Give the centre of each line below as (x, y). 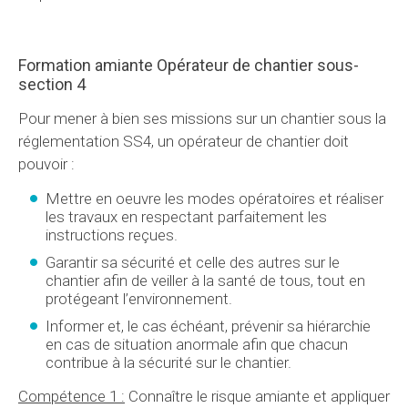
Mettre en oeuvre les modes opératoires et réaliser (214, 199)
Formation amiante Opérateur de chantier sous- (189, 66)
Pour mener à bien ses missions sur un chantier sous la (202, 119)
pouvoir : (46, 164)
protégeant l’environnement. (139, 299)
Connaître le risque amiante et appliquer (257, 397)
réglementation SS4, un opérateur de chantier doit (184, 142)
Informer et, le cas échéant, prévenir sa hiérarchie (208, 326)
